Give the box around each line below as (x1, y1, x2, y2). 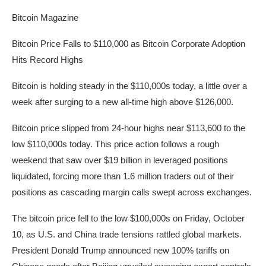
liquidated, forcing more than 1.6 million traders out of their (12, 171, 234, 182)
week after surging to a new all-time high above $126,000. (12, 97, 233, 107)
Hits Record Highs (12, 55, 83, 65)
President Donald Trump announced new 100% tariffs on (12, 245, 229, 256)
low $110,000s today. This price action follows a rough (12, 139, 219, 150)
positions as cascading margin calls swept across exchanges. (12, 187, 252, 198)
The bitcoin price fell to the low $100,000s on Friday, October (12, 213, 245, 224)
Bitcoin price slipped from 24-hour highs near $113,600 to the (12, 123, 245, 134)
